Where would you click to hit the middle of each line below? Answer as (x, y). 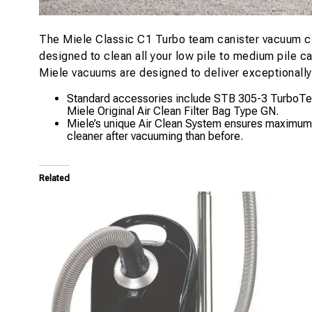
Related (54, 178)
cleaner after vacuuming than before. (155, 136)
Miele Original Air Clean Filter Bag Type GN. (173, 111)
